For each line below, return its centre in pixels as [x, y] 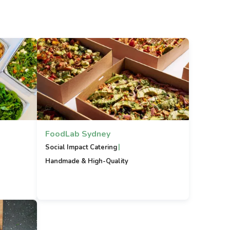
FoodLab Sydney [78, 134]
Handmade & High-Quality [87, 161]
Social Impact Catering [81, 147]
